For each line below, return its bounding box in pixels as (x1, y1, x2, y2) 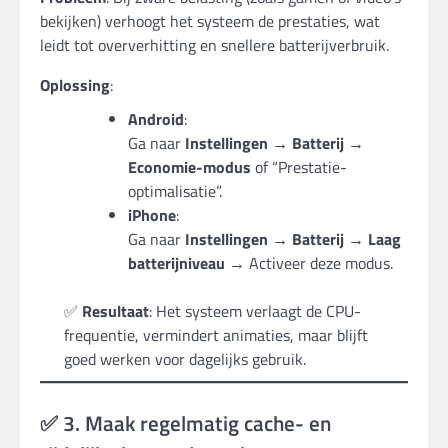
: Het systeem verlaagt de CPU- (149, 299, 361, 324)
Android (128, 107, 184, 132)
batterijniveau (128, 251, 225, 276)
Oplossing (40, 73, 110, 98)
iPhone (128, 203, 176, 228)
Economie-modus (128, 155, 251, 180)
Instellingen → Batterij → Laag (185, 227, 401, 252)
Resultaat (82, 299, 149, 324)
